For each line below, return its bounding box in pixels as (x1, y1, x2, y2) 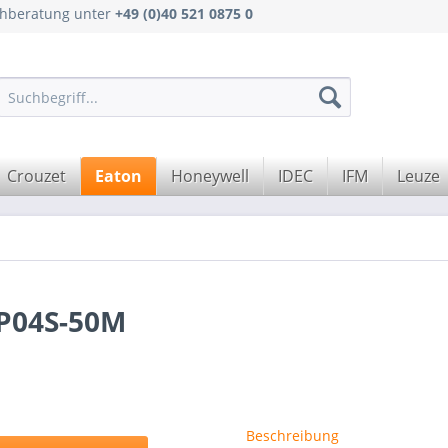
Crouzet (7, 165, 66, 187)
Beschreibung (246, 426, 339, 445)
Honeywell (171, 165, 249, 187)
